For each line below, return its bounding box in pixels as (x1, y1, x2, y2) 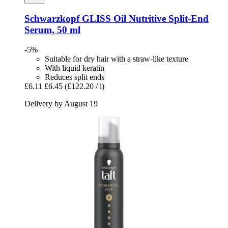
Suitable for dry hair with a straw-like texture (45, 54, 188, 63)
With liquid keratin (45, 63, 104, 72)
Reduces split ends (45, 72, 104, 81)
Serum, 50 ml (24, 24, 80, 36)
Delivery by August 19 (24, 99, 98, 108)
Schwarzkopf (24, 13, 79, 24)
